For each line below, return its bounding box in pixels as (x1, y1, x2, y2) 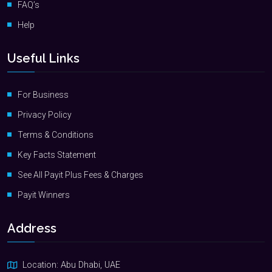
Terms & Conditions (18, 130, 93, 140)
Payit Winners (18, 190, 70, 200)
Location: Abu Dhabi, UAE (22, 260, 120, 270)
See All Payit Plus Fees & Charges (18, 170, 143, 180)
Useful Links (7, 51, 80, 66)
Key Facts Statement (18, 150, 96, 160)
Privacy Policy (18, 110, 72, 120)
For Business (18, 90, 69, 100)
